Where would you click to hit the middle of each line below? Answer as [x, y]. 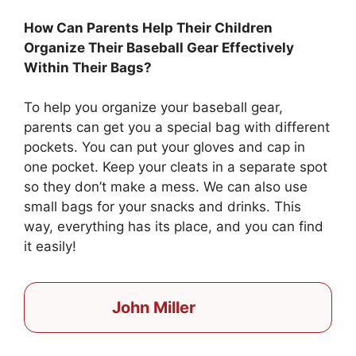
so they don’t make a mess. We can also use [166, 187]
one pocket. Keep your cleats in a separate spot [176, 167]
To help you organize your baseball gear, [153, 108]
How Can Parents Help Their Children [148, 27]
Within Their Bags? [88, 67]
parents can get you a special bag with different [177, 128]
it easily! [50, 247]
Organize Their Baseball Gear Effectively [159, 47]
